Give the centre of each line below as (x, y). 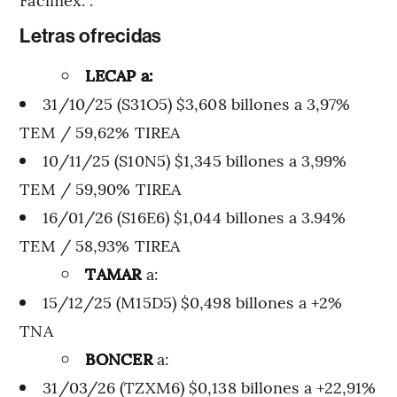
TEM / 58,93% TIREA (100, 245)
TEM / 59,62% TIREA (100, 131)
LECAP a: (120, 74)
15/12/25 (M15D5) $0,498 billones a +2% (193, 301)
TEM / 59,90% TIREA (101, 188)
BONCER (121, 358)
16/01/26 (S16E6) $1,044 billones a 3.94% (195, 216)
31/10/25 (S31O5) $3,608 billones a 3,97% (197, 103)
